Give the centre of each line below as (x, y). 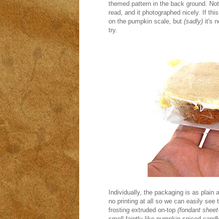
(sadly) (192, 21)
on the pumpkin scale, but (145, 21)
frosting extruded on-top (142, 210)
